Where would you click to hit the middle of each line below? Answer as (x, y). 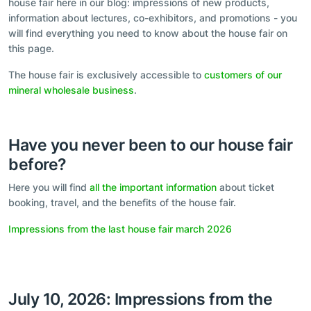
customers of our (243, 74)
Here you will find (49, 187)
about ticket (245, 187)
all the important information (153, 187)
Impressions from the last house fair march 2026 (120, 228)
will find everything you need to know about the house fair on (148, 33)
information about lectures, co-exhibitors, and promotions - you (153, 17)
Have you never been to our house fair (151, 144)
